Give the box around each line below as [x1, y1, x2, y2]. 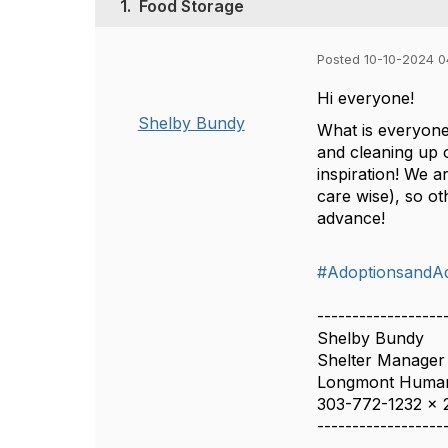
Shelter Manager [317, 350, 446, 370]
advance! [317, 208, 386, 228]
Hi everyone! [317, 88, 415, 108]
